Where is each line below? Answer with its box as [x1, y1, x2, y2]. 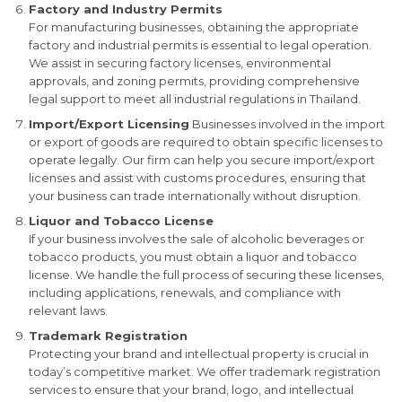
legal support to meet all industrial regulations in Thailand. [28, 91, 361, 106]
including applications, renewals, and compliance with [28, 284, 341, 300]
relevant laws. [28, 302, 108, 318]
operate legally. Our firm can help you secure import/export [28, 152, 375, 167]
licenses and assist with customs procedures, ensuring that [28, 170, 366, 185]
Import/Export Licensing [28, 116, 189, 131]
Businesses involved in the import [188, 116, 385, 131]
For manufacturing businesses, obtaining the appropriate [28, 19, 359, 34]
